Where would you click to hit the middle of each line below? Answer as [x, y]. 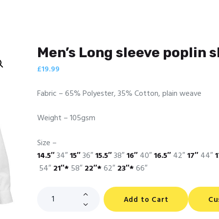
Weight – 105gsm [66, 119]
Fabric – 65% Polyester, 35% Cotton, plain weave [119, 94]
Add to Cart [146, 200]
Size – [47, 143]
